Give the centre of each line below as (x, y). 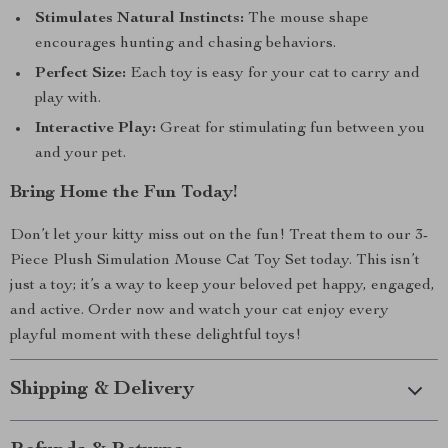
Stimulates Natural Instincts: (139, 19)
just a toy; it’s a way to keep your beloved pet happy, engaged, (222, 286)
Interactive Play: (95, 129)
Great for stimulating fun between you (290, 129)
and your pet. (80, 154)
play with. (68, 99)
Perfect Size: (80, 74)
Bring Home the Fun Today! (123, 193)
